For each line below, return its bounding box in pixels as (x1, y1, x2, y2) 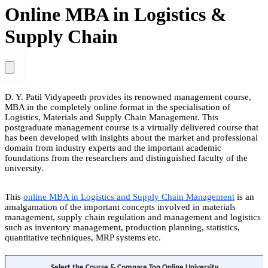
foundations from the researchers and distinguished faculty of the (5, 153, 248, 163)
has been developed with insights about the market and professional (5, 132, 258, 142)
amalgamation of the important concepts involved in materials (5, 202, 236, 212)
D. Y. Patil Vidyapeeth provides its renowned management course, (5, 92, 251, 102)
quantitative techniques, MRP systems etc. (5, 232, 163, 242)
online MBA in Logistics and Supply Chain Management (23, 191, 234, 202)
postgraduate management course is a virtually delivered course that (5, 122, 258, 132)
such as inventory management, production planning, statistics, (5, 222, 240, 232)
